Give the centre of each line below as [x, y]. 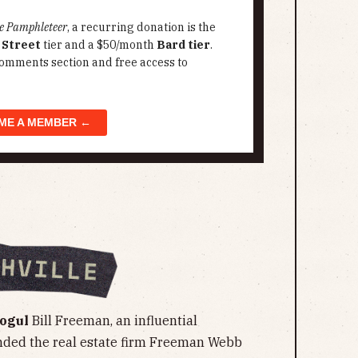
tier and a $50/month [99, 45]
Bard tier [183, 45]
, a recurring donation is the [141, 28]
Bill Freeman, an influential [113, 320]
